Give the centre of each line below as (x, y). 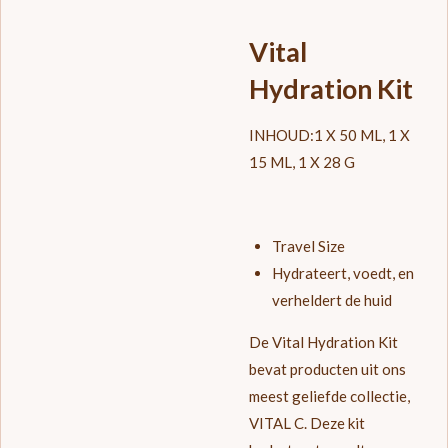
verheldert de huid (331, 300)
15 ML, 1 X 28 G (302, 162)
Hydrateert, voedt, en (342, 273)
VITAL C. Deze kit (307, 423)
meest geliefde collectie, (329, 396)
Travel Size (308, 246)
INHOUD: (281, 135)
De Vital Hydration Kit (323, 342)
